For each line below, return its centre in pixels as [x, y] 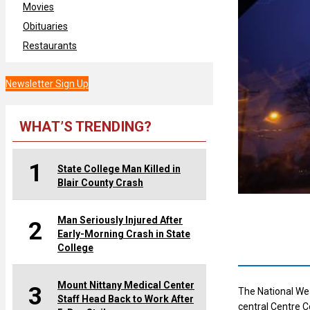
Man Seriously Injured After [120, 220]
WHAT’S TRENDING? [85, 126]
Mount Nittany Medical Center [126, 285]
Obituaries [45, 26]
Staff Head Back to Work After [126, 299]
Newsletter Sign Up [47, 83]
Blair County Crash [100, 182]
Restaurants [50, 45]
